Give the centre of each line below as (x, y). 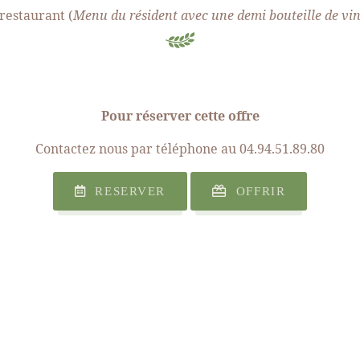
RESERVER (126, 191)
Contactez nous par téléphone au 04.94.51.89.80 (180, 148)
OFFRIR (256, 191)
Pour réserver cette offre (180, 115)
